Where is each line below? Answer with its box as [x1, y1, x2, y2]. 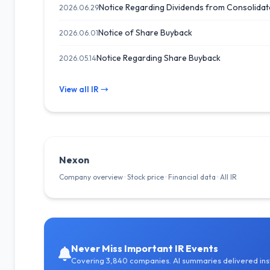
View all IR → [59, 84, 108, 94]
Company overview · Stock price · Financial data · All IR [59, 172, 237, 181]
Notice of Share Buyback [98, 27, 192, 38]
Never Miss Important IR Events [71, 242, 218, 254]
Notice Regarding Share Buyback [96, 52, 221, 63]
